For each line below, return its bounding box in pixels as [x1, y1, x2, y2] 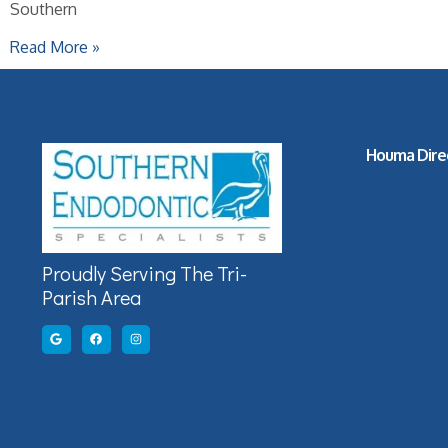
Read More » [10, 37, 100, 58]
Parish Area [42, 284, 141, 311]
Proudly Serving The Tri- [42, 260, 247, 287]
